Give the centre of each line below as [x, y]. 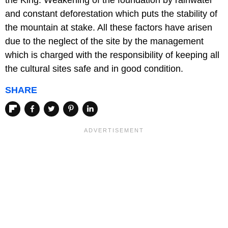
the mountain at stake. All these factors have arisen [109, 28]
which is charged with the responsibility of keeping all [112, 55]
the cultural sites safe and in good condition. [94, 69]
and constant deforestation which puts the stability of [111, 14]
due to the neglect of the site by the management [104, 41]
